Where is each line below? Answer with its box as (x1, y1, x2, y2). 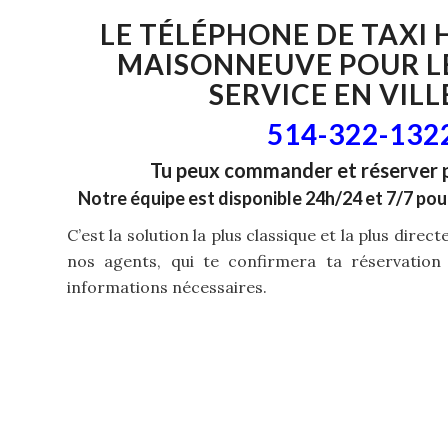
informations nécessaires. (67, 276, 267, 297)
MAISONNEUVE (117, 46, 333, 81)
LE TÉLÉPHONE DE (99, 16, 361, 51)
